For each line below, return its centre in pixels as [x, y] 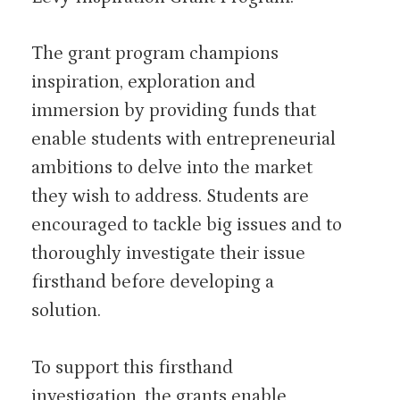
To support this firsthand [132, 367]
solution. [66, 311]
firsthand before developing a [153, 282]
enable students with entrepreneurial [183, 139]
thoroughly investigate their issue [168, 254]
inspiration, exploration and [143, 82]
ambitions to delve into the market [172, 168]
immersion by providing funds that [174, 111]
